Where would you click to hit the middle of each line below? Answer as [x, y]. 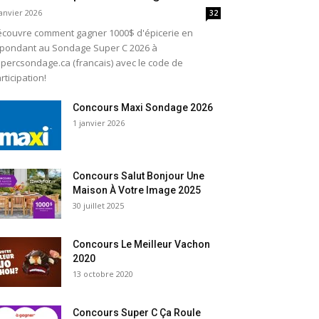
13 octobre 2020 [103, 274]
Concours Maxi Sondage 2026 [143, 108]
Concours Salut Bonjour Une [138, 176]
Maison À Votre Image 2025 [137, 190]
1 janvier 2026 [99, 123]
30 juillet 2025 [98, 205]
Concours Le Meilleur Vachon [141, 244]
